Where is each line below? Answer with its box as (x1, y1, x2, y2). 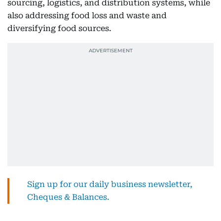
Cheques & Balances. (27, 192, 110, 202)
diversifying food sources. (7, 24, 111, 33)
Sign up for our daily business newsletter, (27, 180, 192, 189)
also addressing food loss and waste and (7, 11, 167, 20)
